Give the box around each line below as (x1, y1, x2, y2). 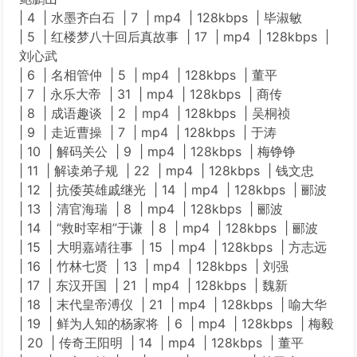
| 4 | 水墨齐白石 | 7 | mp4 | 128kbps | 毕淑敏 (19, 10, 302, 25)
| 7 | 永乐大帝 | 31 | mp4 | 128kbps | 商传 (19, 86, 282, 102)
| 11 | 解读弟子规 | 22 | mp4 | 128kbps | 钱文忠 (19, 163, 314, 178)
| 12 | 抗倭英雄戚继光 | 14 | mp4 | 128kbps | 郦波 (19, 182, 327, 198)
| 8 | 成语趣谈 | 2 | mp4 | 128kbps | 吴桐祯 (19, 105, 290, 121)
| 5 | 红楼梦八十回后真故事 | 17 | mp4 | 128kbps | (19, 29, 329, 45)
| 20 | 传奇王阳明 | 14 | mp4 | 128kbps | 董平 (19, 335, 304, 351)
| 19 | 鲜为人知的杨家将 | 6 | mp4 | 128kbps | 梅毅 (19, 316, 334, 331)
